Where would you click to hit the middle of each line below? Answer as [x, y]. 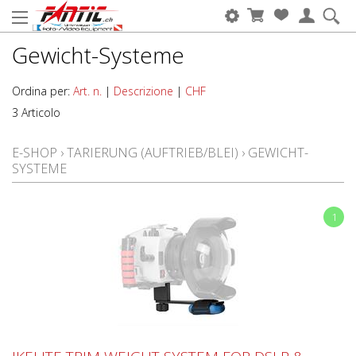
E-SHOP [35, 153]
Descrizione [143, 91]
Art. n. [87, 91]
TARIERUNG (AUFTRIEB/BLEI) [153, 153]
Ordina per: [43, 91]
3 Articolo [36, 112]
